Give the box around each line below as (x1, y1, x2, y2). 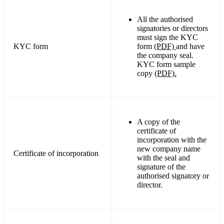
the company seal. (137, 50, 193, 59)
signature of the (137, 162, 185, 171)
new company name (137, 144, 200, 153)
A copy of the (137, 117, 180, 126)
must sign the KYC (137, 32, 198, 41)
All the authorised (137, 14, 193, 23)
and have (176, 41, 204, 50)
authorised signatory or (137, 171, 209, 180)
